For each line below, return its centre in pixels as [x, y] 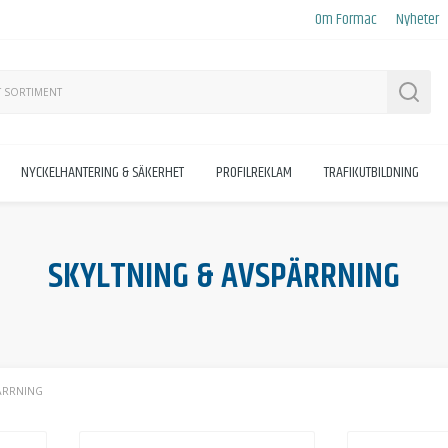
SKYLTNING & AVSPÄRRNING [224, 277]
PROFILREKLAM [254, 173]
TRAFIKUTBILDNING [371, 173]
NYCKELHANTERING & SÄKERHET [102, 173]
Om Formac [346, 19]
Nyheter [417, 19]
